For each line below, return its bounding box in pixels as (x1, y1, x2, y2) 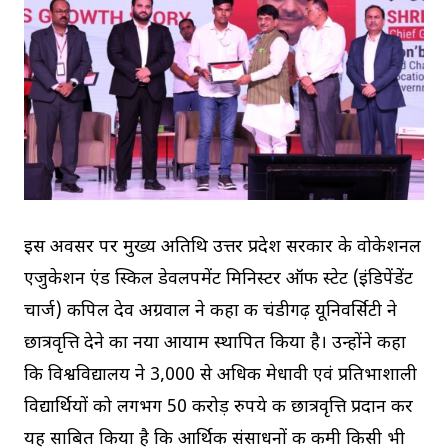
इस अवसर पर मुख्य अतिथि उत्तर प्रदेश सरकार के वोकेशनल (24, 236, 421, 260)
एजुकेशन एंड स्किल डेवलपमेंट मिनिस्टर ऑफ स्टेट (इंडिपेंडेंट (24, 268, 413, 292)
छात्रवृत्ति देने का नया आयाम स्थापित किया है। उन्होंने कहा (24, 332, 406, 356)
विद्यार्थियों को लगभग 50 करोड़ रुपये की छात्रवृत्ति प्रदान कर (24, 396, 413, 420)
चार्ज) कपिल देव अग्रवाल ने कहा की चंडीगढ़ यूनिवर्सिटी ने (24, 300, 397, 324)
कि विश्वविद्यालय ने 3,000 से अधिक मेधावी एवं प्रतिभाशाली (24, 364, 417, 388)
